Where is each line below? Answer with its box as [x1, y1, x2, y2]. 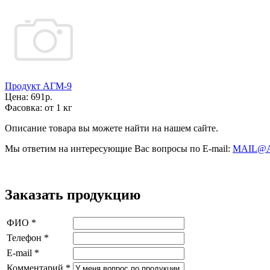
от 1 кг [45, 102, 72, 113]
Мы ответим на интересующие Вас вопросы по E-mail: [5, 143, 233, 154]
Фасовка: [5, 102, 45, 113]
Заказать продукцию [5, 186, 140, 202]
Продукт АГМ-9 [5, 81, 72, 91]
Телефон [7, 232, 44, 243]
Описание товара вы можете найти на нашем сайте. [5, 123, 218, 133]
